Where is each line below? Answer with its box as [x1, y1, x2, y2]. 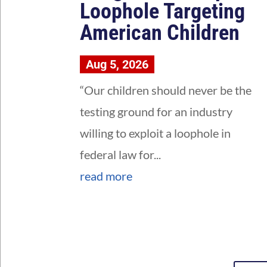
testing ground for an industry [80, 104, 233, 119]
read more [80, 169, 133, 184]
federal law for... [80, 147, 162, 162]
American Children [80, 20, 240, 46]
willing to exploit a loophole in [80, 126, 231, 141]
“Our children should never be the [80, 83, 252, 98]
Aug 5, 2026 [86, 57, 149, 72]
